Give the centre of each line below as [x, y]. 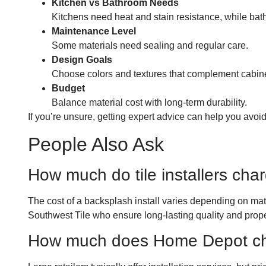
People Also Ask [96, 144]
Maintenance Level [94, 31]
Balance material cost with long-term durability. [149, 103]
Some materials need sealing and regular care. [150, 46]
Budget [68, 88]
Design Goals [82, 60]
